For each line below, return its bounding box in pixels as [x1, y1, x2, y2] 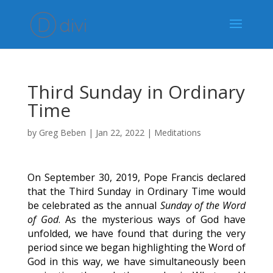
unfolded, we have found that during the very [27, 227, 246, 240]
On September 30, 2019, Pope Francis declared [27, 171, 246, 184]
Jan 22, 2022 [95, 127, 144, 138]
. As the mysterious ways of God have [58, 213, 246, 226]
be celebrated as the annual [27, 199, 160, 212]
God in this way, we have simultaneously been [27, 255, 246, 268]
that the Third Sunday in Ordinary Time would [27, 185, 246, 198]
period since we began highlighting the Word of [27, 241, 246, 254]
